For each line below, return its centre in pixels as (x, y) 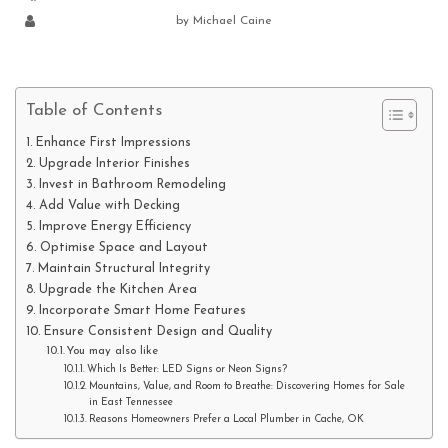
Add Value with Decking (109, 205)
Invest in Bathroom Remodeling (132, 184)
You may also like (113, 350)
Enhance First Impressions (113, 142)
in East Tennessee (130, 402)
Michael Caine (232, 20)
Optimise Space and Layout (123, 247)
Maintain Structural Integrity (123, 268)
